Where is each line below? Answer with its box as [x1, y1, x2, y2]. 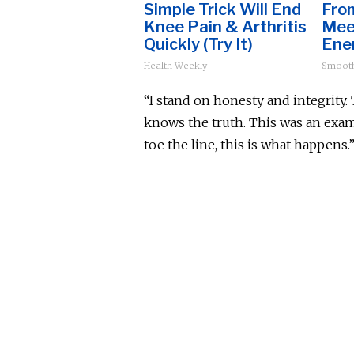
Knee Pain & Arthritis [144, 17, 307, 36]
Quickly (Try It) [144, 34, 253, 54]
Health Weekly [144, 59, 207, 71]
